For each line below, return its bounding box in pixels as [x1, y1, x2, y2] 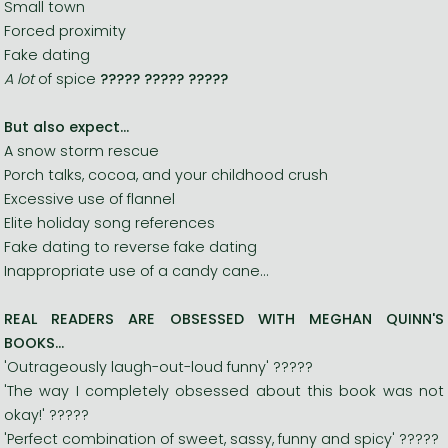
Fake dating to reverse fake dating [4, 236, 257, 257]
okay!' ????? [4, 404, 89, 425]
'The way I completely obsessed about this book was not [4, 380, 444, 401]
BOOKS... [4, 332, 64, 353]
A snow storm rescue [4, 140, 159, 161]
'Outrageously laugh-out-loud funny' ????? [4, 356, 313, 377]
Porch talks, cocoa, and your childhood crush [4, 164, 328, 185]
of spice [38, 68, 100, 89]
